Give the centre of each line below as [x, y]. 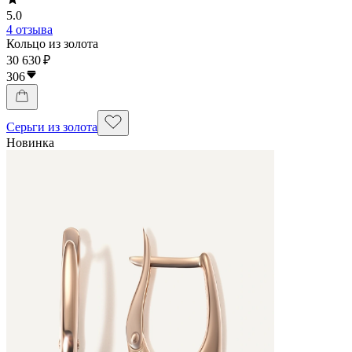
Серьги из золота [52, 126]
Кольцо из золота [52, 43]
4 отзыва [29, 29]
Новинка [30, 142]
